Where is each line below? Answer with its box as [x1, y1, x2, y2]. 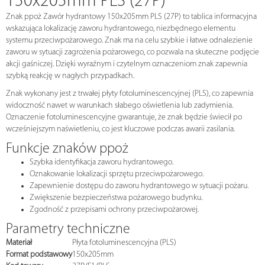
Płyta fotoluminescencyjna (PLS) [72, 238, 176, 248]
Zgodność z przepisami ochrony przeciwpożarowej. [30, 205, 199, 215]
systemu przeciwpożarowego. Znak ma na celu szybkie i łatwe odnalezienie [6, 36, 253, 46]
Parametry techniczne [6, 222, 130, 237]
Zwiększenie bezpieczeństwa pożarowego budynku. [30, 193, 202, 203]
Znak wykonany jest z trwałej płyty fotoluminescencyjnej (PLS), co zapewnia [6, 89, 253, 99]
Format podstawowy [6, 250, 72, 260]
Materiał [6, 238, 32, 248]
